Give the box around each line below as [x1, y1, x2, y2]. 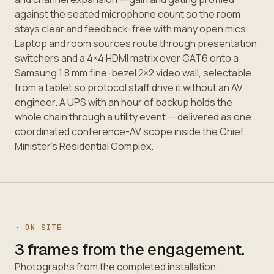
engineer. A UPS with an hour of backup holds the [14, 95, 232, 109]
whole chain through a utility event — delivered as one [14, 109, 251, 124]
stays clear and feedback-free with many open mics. [14, 21, 248, 35]
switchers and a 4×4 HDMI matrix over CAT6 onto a [14, 51, 239, 65]
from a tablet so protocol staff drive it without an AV [14, 80, 243, 94]
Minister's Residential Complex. [14, 139, 154, 153]
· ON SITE [14, 222, 62, 233]
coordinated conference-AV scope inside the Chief [14, 124, 244, 138]
